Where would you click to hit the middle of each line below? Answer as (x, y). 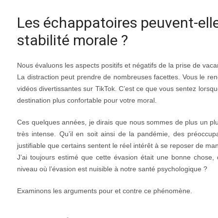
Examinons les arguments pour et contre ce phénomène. (105, 191)
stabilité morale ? (73, 40)
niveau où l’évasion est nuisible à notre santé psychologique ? (112, 169)
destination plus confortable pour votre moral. (87, 100)
